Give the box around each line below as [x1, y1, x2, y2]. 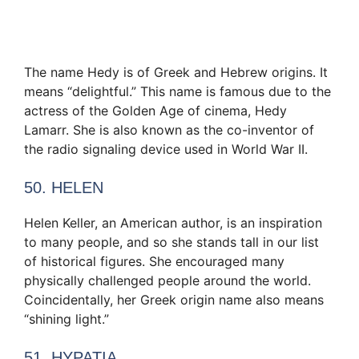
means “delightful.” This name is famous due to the [24, 83, 331, 100]
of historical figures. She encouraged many [24, 253, 284, 270]
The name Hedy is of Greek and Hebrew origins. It [24, 64, 328, 81]
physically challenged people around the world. [24, 272, 311, 289]
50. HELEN [24, 179, 103, 197]
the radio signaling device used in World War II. [24, 141, 308, 158]
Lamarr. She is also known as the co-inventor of [24, 122, 314, 139]
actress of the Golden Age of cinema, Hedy [24, 103, 287, 119]
